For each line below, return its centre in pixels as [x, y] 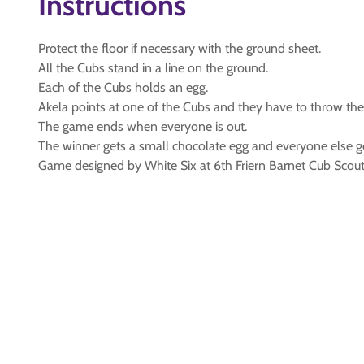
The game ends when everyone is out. [143, 126]
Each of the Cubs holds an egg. [123, 87]
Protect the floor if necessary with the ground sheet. [180, 48]
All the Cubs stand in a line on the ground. [153, 68]
